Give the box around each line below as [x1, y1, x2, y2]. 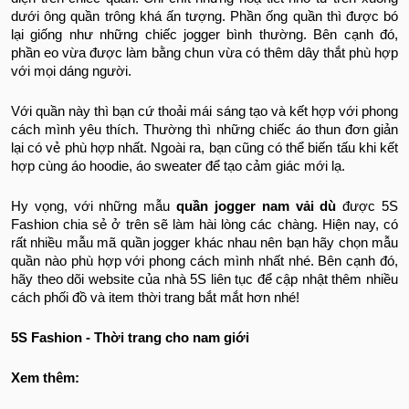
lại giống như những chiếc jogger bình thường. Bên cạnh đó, [11, 27, 398, 43]
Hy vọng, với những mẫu [11, 199, 177, 215]
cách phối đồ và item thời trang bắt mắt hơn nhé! [11, 290, 299, 306]
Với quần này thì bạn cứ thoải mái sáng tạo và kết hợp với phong [11, 104, 398, 120]
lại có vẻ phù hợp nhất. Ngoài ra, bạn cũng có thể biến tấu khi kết [11, 141, 398, 156]
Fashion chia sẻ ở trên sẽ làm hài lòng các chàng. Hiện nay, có [11, 217, 398, 233]
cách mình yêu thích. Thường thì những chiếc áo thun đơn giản [11, 122, 398, 138]
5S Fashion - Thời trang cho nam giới [11, 330, 249, 346]
